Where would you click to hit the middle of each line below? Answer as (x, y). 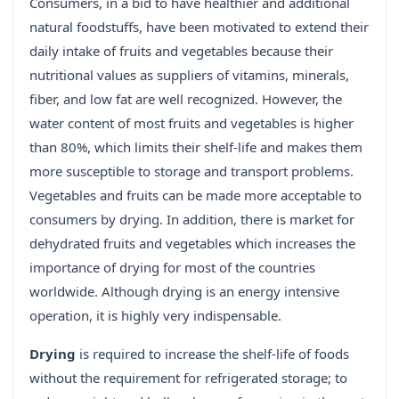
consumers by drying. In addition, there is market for (192, 220)
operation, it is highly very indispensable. (155, 316)
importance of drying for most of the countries (172, 268)
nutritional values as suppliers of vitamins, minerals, (189, 75)
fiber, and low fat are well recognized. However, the (186, 99)
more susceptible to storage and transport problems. (191, 171)
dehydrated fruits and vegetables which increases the (192, 244)
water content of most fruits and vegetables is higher (191, 123)
